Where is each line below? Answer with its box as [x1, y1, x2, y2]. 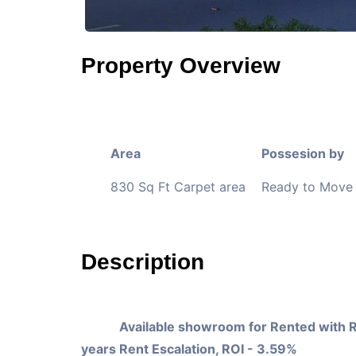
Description [81, 250, 204, 274]
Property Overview [81, 53, 281, 78]
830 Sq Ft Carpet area [110, 178, 246, 195]
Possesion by [261, 145, 344, 162]
